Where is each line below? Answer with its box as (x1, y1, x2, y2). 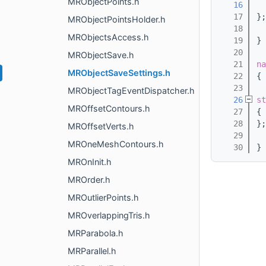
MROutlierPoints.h (68, 192, 139, 202)
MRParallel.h (68, 246, 116, 256)
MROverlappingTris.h (68, 210, 150, 220)
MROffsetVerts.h (68, 121, 134, 131)
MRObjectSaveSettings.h (68, 68, 170, 78)
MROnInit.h (68, 157, 112, 167)
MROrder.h (68, 175, 110, 185)
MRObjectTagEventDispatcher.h (68, 85, 195, 96)
